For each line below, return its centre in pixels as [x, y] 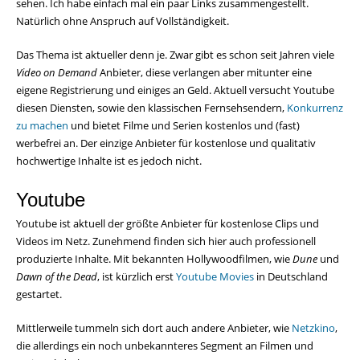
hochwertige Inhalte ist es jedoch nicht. [109, 161]
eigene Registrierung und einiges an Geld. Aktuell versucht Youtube [175, 90]
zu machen [42, 126]
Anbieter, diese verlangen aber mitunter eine [205, 73]
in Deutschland [291, 277]
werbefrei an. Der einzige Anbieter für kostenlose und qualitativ [166, 143]
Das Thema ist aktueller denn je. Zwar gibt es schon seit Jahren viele [175, 55]
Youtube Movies [215, 277]
